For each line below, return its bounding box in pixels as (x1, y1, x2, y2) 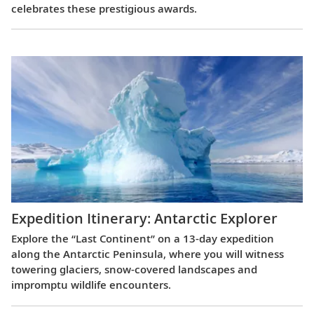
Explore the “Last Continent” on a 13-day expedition (11, 231, 274, 246)
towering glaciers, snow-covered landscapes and (11, 262, 257, 277)
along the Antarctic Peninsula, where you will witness (11, 247, 284, 261)
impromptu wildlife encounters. (11, 278, 171, 292)
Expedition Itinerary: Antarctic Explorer (11, 209, 278, 228)
